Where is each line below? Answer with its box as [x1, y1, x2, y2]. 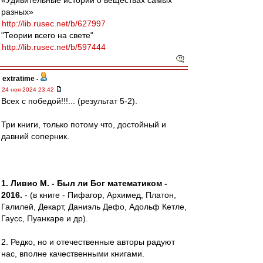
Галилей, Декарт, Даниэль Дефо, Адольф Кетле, [1, 202, 187, 211]
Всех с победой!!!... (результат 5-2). [1, 96, 137, 106]
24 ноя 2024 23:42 [2, 86, 56, 93]
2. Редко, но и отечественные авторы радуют [1, 237, 175, 247]
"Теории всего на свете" [1, 31, 93, 40]
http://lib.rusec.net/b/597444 [2, 42, 106, 52]
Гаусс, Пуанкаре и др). [1, 214, 88, 223]
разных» [1, 7, 33, 16]
